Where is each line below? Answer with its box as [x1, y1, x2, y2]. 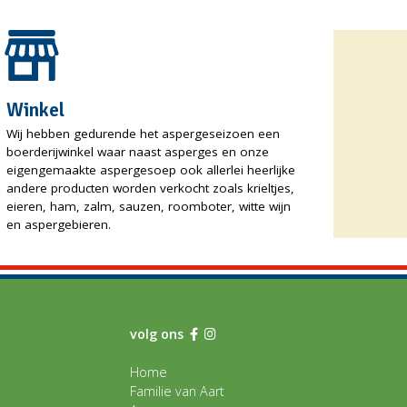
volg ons [129, 325, 187, 343]
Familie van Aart [129, 382, 224, 401]
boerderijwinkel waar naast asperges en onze [6, 144, 270, 161]
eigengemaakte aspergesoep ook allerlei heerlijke [6, 162, 296, 179]
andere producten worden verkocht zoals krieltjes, [6, 180, 295, 197]
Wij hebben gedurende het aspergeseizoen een [6, 125, 281, 143]
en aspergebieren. [6, 216, 112, 233]
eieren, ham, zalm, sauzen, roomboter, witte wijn [6, 198, 292, 215]
